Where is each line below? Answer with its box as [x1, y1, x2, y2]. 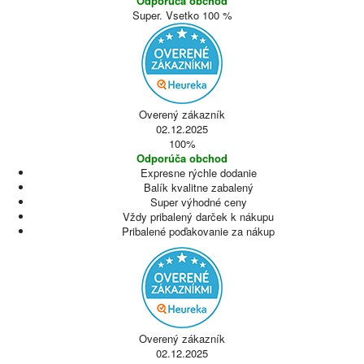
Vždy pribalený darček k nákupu [123, 209, 274, 224]
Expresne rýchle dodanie [140, 165, 257, 180]
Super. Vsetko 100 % [132, 7, 232, 23]
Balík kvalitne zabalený [143, 180, 253, 195]
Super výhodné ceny [149, 194, 247, 210]
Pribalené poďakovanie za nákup [122, 223, 275, 239]
